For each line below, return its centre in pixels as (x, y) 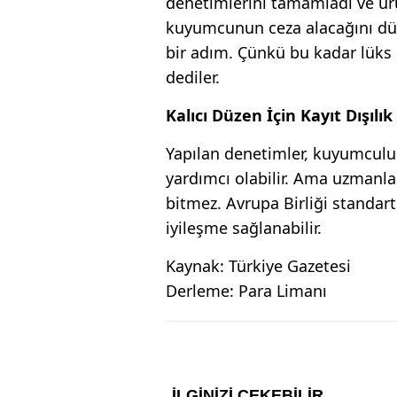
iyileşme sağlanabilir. (244, 227)
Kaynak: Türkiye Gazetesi (258, 265)
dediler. (193, 77)
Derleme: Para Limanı (246, 290)
